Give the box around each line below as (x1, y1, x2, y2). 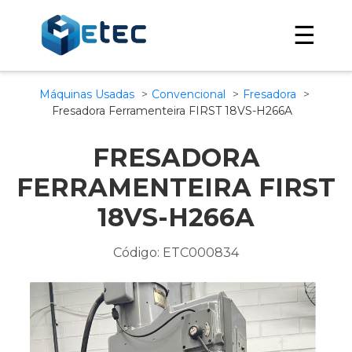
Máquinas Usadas (38, 87, 134, 101)
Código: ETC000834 (113, 245, 239, 260)
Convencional (151, 87, 229, 101)
